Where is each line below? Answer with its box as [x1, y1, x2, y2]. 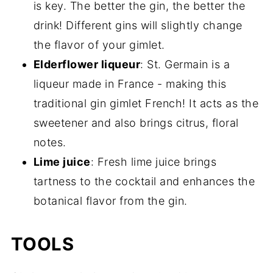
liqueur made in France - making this [33, 77, 227, 90]
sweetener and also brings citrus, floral [33, 116, 239, 129]
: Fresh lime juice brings [90, 155, 217, 168]
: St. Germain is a [140, 58, 230, 71]
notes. [33, 136, 66, 149]
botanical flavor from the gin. [33, 194, 188, 207]
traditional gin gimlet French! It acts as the [33, 97, 259, 110]
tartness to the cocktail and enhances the [33, 175, 255, 188]
